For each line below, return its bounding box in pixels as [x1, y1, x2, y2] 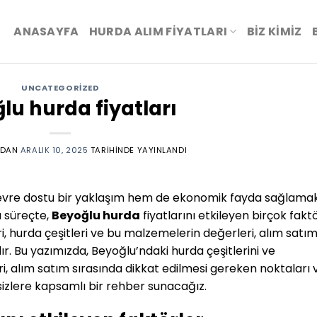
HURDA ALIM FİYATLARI [88, 23, 228, 40]
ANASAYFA [13, 23, 79, 40]
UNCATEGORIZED [21, 82, 100, 93]
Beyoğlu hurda [52, 207, 140, 224]
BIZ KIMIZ [246, 23, 302, 40]
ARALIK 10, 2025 [20, 144, 88, 156]
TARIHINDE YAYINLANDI [88, 144, 188, 156]
